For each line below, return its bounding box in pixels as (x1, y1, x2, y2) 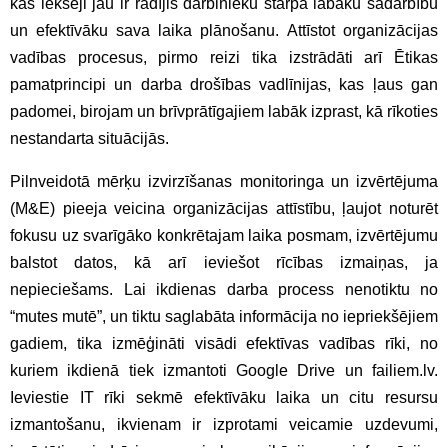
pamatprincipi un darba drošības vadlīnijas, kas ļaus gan (10, 75, 438, 93)
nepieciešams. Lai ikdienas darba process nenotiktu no (10, 280, 438, 298)
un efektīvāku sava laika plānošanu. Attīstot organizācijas (10, 21, 438, 39)
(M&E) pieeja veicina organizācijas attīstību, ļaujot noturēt (10, 199, 438, 217)
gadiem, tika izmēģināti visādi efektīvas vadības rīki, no (10, 334, 438, 352)
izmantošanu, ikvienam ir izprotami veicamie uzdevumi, (10, 415, 438, 433)
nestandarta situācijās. (10, 129, 169, 147)
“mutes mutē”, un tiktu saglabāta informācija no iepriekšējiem (10, 307, 438, 325)
